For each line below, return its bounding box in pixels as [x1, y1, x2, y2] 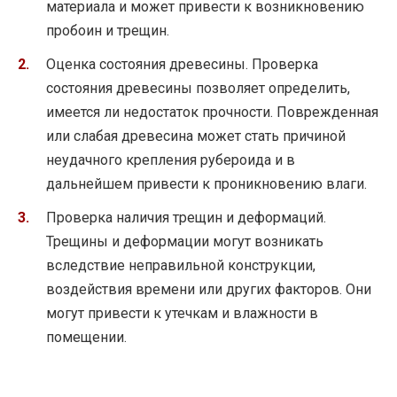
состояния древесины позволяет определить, [46, 79, 350, 97]
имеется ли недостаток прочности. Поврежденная [46, 103, 378, 121]
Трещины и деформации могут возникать [46, 233, 323, 251]
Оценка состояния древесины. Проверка [46, 55, 318, 73]
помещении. [46, 329, 127, 346]
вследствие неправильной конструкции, [46, 257, 315, 275]
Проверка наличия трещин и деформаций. [46, 209, 326, 227]
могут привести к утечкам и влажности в [46, 305, 318, 323]
